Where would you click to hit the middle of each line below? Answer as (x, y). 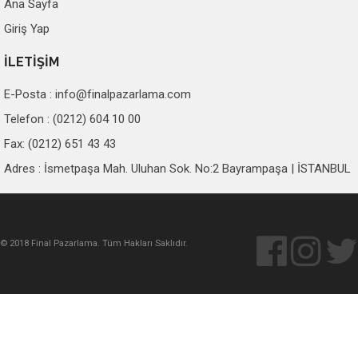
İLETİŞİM (32, 62)
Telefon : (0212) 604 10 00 (72, 119)
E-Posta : (30, 94)
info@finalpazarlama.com (123, 94)
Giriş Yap (27, 29)
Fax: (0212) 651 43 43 (60, 144)
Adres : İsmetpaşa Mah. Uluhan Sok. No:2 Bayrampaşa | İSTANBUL (177, 169)
